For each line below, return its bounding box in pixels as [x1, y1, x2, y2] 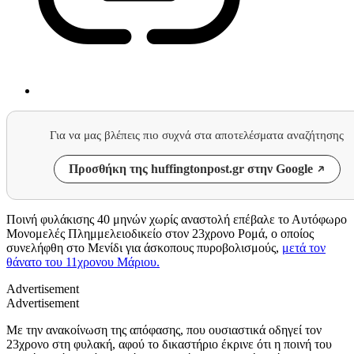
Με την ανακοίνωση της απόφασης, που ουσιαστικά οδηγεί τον [6, 322, 322, 337]
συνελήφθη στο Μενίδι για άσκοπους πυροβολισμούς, [6, 240, 282, 254]
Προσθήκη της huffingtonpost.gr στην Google [68, 161, 313, 175]
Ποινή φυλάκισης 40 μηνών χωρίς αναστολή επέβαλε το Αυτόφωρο [6, 212, 347, 226]
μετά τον [282, 240, 326, 254]
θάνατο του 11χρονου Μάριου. [6, 254, 160, 269]
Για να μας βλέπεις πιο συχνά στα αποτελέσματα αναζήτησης [50, 128, 344, 141]
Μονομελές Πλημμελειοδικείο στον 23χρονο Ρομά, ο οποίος [6, 226, 314, 240]
